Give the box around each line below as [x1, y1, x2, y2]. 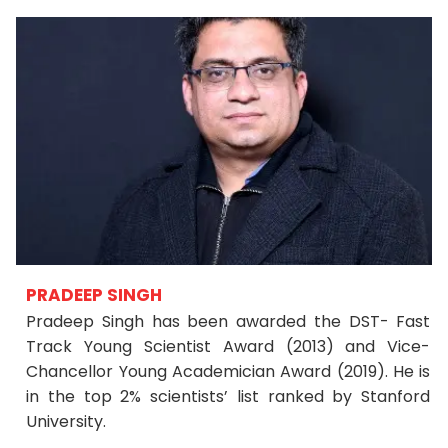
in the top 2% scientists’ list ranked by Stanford [26, 385, 431, 408]
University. [26, 410, 107, 433]
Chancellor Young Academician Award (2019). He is [26, 360, 431, 383]
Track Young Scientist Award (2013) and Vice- [26, 335, 431, 358]
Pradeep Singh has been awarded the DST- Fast [26, 310, 431, 333]
